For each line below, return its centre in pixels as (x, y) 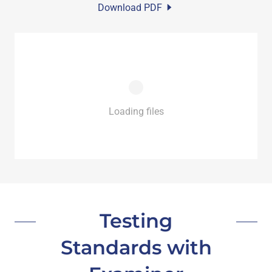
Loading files (136, 111)
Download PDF (130, 7)
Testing (136, 220)
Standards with (136, 247)
